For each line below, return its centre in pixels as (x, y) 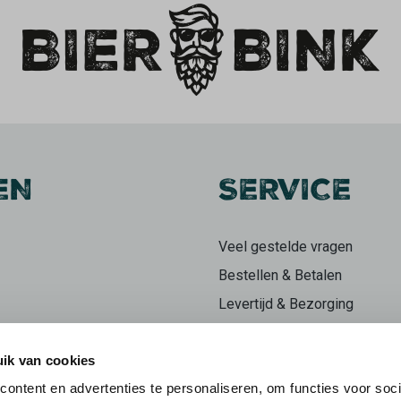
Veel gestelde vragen (286, 247)
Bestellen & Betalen (280, 275)
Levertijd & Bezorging (286, 304)
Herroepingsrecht (273, 390)
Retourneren (256, 333)
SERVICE (285, 193)
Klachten (245, 361)
